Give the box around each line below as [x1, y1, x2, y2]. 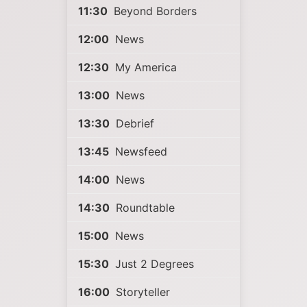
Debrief [112, 116, 154, 130]
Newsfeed [112, 145, 167, 158]
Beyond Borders [110, 4, 197, 18]
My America [112, 60, 177, 74]
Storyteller [112, 285, 170, 299]
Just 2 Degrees [112, 257, 194, 271]
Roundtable [112, 201, 175, 214]
